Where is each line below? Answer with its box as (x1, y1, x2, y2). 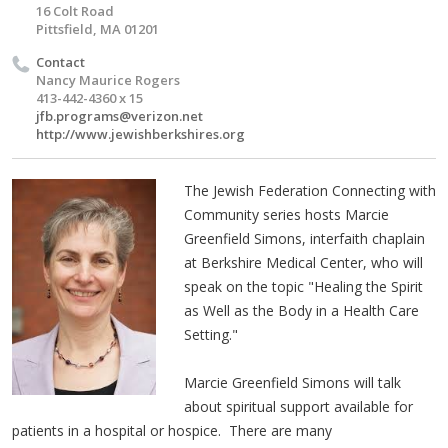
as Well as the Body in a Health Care (183, 300, 419, 320)
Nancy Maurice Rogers (36, 70, 180, 89)
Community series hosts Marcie (183, 204, 389, 224)
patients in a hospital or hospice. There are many (12, 420, 332, 440)
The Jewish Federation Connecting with (183, 180, 436, 200)
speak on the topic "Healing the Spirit (183, 276, 423, 296)
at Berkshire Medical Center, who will (183, 252, 423, 272)
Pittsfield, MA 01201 (36, 19, 159, 38)
